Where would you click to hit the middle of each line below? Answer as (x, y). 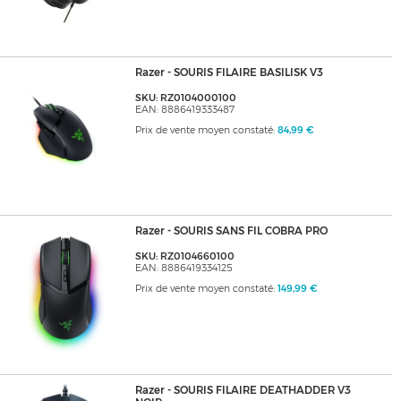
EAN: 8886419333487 (184, 110)
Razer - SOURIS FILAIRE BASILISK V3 (229, 73)
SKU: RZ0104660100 (184, 257)
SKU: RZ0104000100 (185, 98)
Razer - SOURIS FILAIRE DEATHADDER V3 (243, 391)
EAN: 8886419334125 (183, 269)
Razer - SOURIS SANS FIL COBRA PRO (231, 231)
